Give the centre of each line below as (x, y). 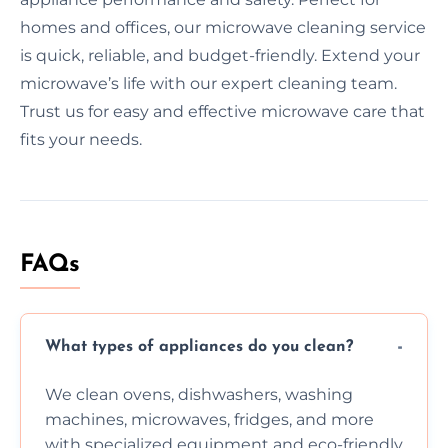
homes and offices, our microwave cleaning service (223, 27)
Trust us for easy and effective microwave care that (222, 111)
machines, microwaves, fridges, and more (209, 419)
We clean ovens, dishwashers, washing (199, 394)
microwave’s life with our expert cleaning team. (208, 83)
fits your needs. (81, 139)
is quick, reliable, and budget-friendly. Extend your (220, 55)
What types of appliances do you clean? (199, 347)
